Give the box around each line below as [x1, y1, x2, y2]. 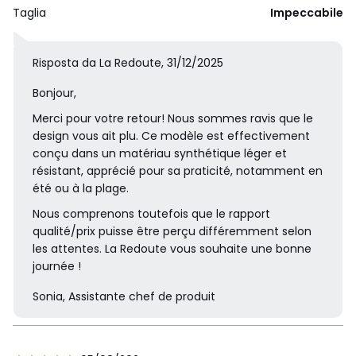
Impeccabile [270, 5, 343, 21]
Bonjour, [33, 85, 76, 102]
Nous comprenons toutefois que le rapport [33, 206, 270, 222]
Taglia [13, 5, 46, 21]
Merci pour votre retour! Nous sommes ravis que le [33, 110, 313, 127]
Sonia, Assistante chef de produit [33, 288, 215, 305]
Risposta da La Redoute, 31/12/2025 [33, 55, 223, 72]
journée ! [33, 258, 81, 275]
